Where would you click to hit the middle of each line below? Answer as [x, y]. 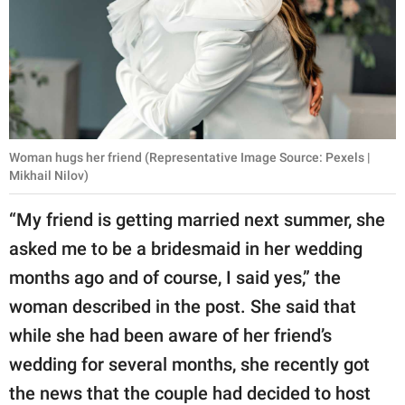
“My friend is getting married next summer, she [197, 220]
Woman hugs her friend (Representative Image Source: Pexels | [190, 158]
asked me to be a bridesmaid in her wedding [186, 249]
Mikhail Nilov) [49, 176]
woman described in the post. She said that [183, 307]
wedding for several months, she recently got [189, 365]
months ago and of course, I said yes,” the [175, 278]
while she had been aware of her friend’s [170, 336]
